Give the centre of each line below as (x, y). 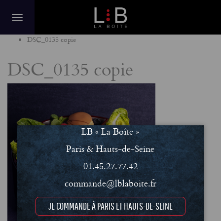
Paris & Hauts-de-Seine (110, 148)
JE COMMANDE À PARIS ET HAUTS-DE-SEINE (110, 206)
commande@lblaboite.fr (110, 183)
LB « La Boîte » (110, 131)
